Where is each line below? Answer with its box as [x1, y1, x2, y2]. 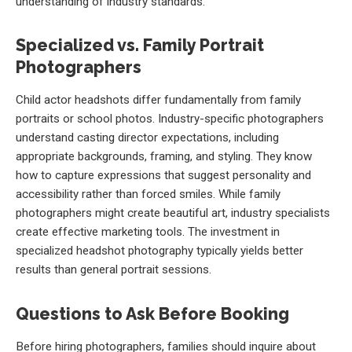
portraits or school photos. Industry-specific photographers [16, 112, 324, 126]
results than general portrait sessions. [16, 262, 211, 277]
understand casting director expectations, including [16, 130, 279, 145]
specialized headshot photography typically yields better [16, 244, 303, 258]
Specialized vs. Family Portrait [16, 35, 264, 55]
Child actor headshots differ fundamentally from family [16, 93, 301, 108]
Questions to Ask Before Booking [16, 303, 289, 324]
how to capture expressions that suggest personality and [16, 168, 311, 183]
